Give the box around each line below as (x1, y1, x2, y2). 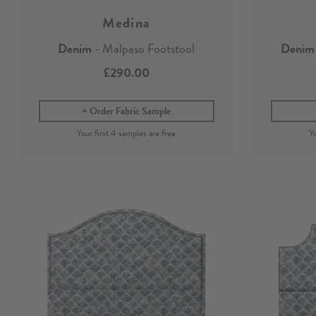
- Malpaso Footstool (92, 38, 195, 58)
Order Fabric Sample (90, 103, 171, 119)
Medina (102, 11, 151, 33)
